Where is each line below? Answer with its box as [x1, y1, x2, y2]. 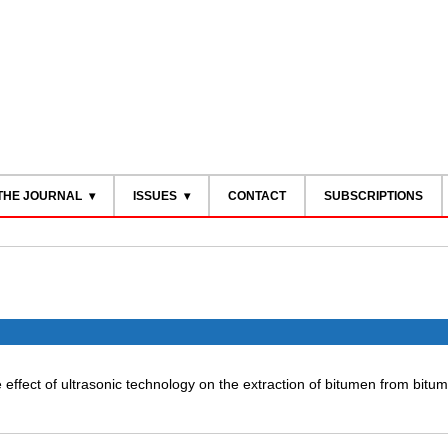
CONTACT [227, 189, 286, 203]
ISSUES [132, 189, 177, 203]
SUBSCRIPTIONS [323, 189, 423, 203]
